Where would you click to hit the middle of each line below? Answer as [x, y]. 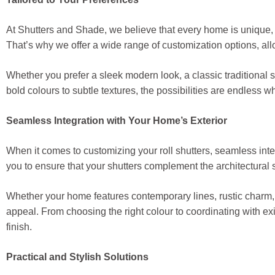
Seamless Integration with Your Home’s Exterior [117, 121]
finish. [19, 227]
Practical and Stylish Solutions [77, 257]
